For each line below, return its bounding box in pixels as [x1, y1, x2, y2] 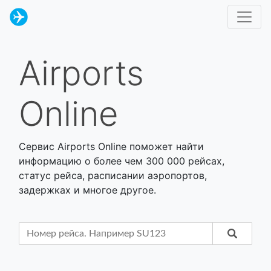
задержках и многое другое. [19, 184, 156, 196]
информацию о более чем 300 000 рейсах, [19, 155, 224, 167]
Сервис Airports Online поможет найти [19, 140, 204, 152]
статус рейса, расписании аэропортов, [19, 169, 207, 181]
